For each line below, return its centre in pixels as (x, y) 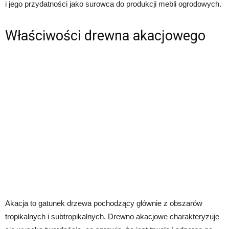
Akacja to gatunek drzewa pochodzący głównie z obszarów (104, 203)
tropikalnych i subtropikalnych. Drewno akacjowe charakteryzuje (112, 217)
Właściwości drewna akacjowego (105, 36)
